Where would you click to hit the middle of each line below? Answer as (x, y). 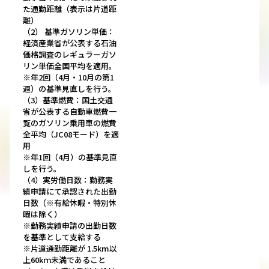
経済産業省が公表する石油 (70, 43)
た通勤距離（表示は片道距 (70, 9)
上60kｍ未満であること (64, 260)
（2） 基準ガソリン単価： (69, 32)
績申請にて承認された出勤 (70, 192)
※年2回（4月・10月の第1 (68, 77)
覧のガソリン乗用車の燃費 (70, 123)
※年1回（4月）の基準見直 (70, 157)
